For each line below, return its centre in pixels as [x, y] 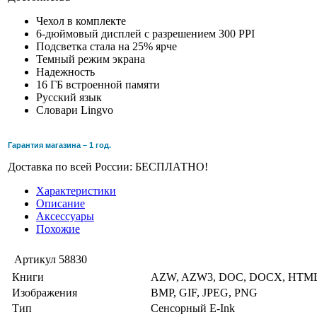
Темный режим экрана [91, 59]
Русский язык [69, 97]
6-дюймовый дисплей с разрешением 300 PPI [145, 33]
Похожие [58, 229]
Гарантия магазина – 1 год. [59, 145]
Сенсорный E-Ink [193, 308]
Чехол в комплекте [81, 21]
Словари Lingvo [75, 110]
